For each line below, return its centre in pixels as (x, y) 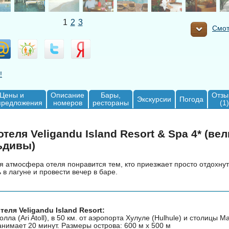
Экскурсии (154, 99)
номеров (67, 103)
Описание (67, 95)
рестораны (111, 103)
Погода (191, 99)
